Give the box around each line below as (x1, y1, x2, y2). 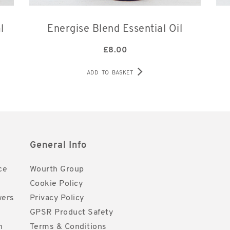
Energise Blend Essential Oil (47, 24, 183, 35)
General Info (29, 141, 87, 151)
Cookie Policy (29, 180, 83, 188)
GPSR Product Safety (29, 208, 113, 217)
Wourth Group (29, 165, 84, 174)
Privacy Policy (29, 194, 84, 203)
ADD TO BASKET (87, 70, 133, 76)
